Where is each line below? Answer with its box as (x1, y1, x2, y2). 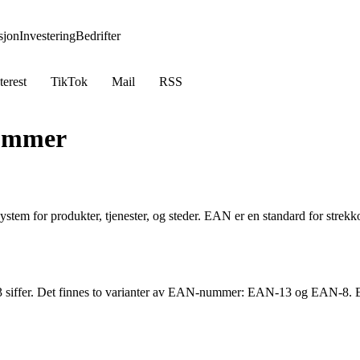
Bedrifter (76, 29, 121, 43)
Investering (19, 29, 76, 43)
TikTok (51, 75, 88, 88)
